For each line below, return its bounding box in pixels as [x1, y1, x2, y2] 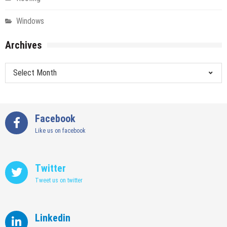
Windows [16, 16, 44, 26]
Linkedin [35, 211, 70, 224]
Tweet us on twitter [35, 176, 83, 184]
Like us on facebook [35, 127, 86, 134]
